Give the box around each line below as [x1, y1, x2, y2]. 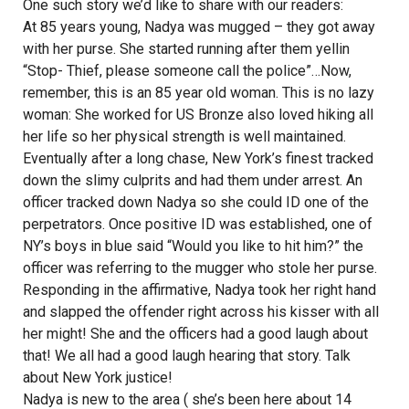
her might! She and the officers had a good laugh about [23, 325, 368, 342]
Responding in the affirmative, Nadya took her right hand [23, 281, 376, 299]
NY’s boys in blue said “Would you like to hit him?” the [23, 237, 363, 255]
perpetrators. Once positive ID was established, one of [23, 215, 372, 233]
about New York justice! [23, 369, 173, 386]
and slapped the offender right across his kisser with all [23, 303, 379, 320]
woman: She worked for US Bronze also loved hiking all [23, 106, 373, 123]
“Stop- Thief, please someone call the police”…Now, [23, 62, 351, 79]
